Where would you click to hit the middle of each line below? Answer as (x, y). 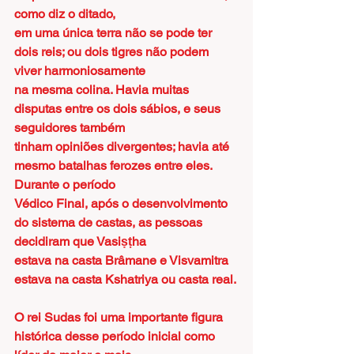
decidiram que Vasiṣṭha (80, 241)
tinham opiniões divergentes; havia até (123, 147)
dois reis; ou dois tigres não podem (113, 52)
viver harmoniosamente (80, 71)
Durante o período (65, 185)
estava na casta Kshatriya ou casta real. (125, 279)
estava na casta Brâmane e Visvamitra (123, 260)
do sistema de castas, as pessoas (110, 222)
